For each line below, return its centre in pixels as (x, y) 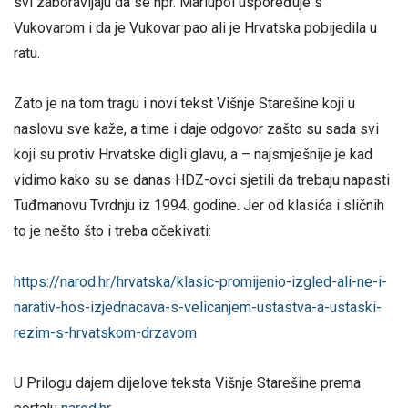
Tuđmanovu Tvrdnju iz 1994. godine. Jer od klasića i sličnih (199, 206)
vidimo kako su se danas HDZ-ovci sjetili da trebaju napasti (202, 180)
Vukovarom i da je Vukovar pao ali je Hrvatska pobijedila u (195, 28)
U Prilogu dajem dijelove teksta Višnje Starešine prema (187, 382)
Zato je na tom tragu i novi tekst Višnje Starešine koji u (184, 104)
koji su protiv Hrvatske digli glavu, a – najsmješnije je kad (193, 155)
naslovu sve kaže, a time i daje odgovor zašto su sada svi (196, 129)
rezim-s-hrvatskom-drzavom (105, 332)
